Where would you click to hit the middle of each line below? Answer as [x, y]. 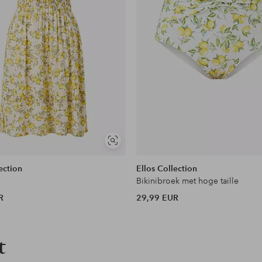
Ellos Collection [167, 169]
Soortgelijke [132, 144]
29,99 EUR [158, 198]
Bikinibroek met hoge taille [188, 181]
